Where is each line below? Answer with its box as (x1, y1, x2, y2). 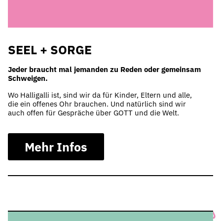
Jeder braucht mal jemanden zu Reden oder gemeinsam (8, 65, 201, 74)
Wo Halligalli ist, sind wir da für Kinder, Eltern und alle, (8, 90, 192, 100)
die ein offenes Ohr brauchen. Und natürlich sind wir (8, 99, 186, 109)
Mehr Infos (25, 139, 87, 155)
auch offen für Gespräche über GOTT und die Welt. (8, 108, 179, 118)
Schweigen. (8, 74, 48, 83)
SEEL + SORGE (8, 41, 92, 58)
